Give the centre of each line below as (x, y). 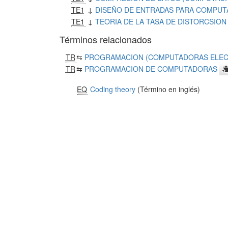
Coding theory (113, 89)
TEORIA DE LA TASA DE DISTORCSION (161, 21)
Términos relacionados (106, 39)
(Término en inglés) (168, 89)
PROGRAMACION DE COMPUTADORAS (151, 69)
